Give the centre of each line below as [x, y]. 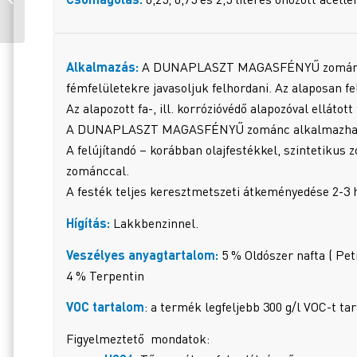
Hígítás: [88, 222]
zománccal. [98, 171]
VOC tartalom [105, 307]
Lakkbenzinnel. [154, 223]
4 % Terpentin [105, 275]
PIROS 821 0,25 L [67, 15]
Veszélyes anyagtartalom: [142, 254]
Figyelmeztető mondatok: [138, 338]
